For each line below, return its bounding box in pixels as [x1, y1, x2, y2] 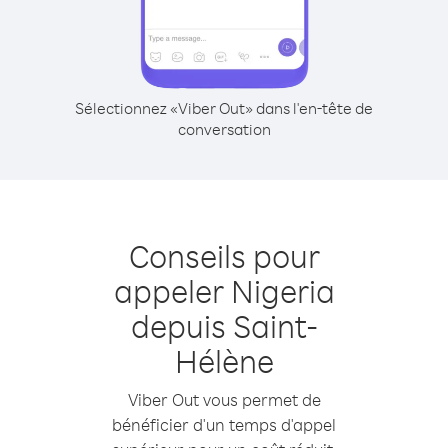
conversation [177, 119, 271, 139]
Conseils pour [128, 235, 320, 276]
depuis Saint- [131, 305, 317, 346]
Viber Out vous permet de [127, 389, 321, 410]
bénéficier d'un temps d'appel [112, 414, 336, 435]
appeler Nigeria [113, 270, 335, 311]
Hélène [174, 340, 274, 381]
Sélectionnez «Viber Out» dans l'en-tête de [75, 98, 373, 118]
